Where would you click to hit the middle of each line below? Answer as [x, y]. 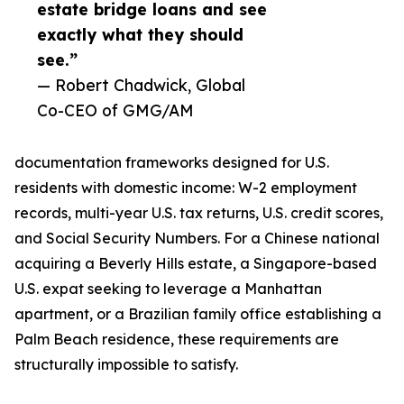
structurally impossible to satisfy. [126, 365]
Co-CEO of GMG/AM [115, 110]
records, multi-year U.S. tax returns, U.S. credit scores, [199, 213]
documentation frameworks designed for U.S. [172, 163]
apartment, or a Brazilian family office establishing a [198, 314]
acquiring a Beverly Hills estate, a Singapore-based [196, 264]
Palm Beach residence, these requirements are [177, 340]
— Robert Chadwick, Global [141, 85]
